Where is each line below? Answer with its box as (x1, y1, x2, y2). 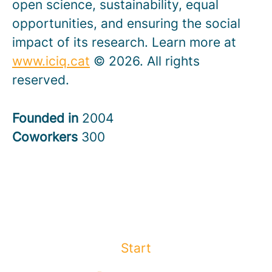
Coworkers (12, 129, 81, 144)
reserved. (12, 72, 69, 87)
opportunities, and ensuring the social (12, 16, 240, 31)
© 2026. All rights (90, 53, 200, 69)
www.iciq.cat (12, 53, 90, 69)
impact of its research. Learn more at (12, 35, 236, 50)
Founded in (12, 110, 82, 126)
